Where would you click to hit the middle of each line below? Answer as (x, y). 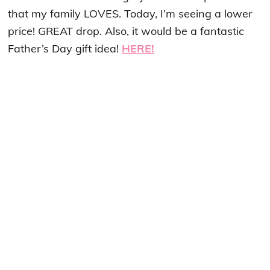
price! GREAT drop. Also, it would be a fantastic (126, 31)
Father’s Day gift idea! (65, 49)
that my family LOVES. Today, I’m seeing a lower (130, 14)
